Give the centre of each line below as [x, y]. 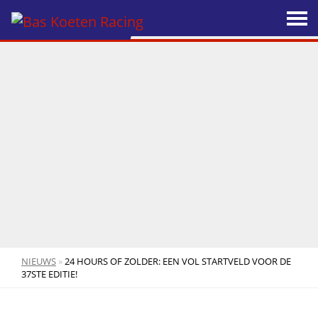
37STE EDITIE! [49, 274]
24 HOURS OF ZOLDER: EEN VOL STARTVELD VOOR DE [178, 261]
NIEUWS [39, 261]
